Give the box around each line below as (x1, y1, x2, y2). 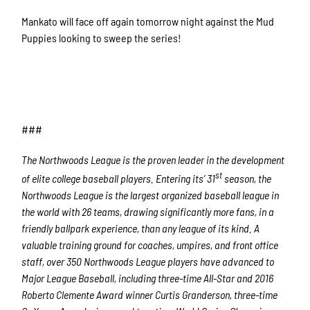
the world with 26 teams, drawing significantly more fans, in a (21, 204, 275, 218)
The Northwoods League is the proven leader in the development (21, 153, 285, 167)
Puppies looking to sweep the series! (21, 31, 182, 45)
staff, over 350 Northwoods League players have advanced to (21, 254, 275, 268)
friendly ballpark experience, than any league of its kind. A (21, 221, 260, 235)
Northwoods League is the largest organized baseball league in (21, 188, 280, 201)
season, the (222, 171, 272, 185)
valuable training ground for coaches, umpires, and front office (21, 237, 279, 251)
